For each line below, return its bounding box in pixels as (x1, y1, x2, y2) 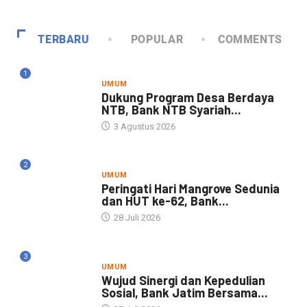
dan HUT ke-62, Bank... (101, 193, 229, 209)
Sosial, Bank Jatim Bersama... (101, 285, 268, 301)
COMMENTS (217, 32, 283, 46)
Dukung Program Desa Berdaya (101, 89, 274, 105)
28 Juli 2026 (111, 212, 160, 223)
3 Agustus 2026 (111, 121, 175, 132)
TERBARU (38, 32, 90, 46)
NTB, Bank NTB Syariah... (101, 101, 241, 117)
